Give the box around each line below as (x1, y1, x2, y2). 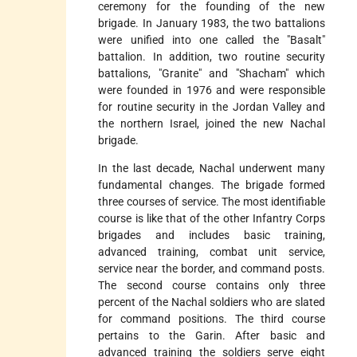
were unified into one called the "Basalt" (98, 33, 325, 47)
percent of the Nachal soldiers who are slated (98, 296, 325, 309)
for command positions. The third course (98, 312, 325, 326)
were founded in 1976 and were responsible (98, 84, 325, 97)
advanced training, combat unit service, (98, 245, 325, 259)
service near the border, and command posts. (98, 262, 325, 276)
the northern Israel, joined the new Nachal (98, 117, 325, 131)
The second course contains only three (98, 279, 325, 292)
